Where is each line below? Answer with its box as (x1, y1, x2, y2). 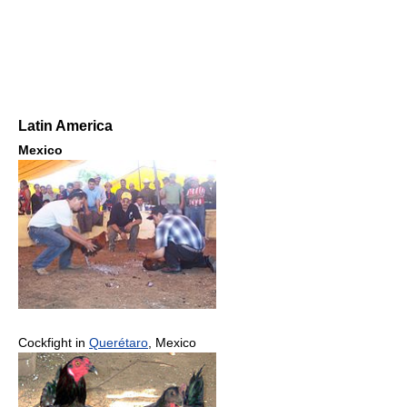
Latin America (18, 118, 113, 134)
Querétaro (89, 334, 148, 350)
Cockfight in (18, 334, 89, 350)
